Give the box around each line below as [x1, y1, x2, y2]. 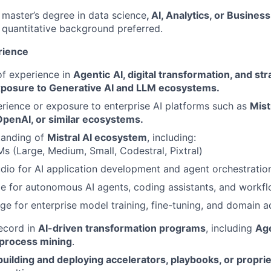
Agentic [73, 68, 110, 80]
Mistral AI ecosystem [47, 131, 147, 143]
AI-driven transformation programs [38, 222, 206, 234]
